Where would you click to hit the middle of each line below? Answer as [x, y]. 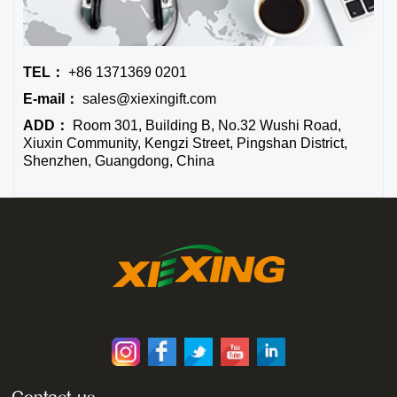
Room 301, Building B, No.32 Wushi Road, [205, 126]
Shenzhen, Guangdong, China [119, 161]
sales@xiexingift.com [148, 99]
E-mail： [51, 99]
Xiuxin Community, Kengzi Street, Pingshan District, [185, 144]
